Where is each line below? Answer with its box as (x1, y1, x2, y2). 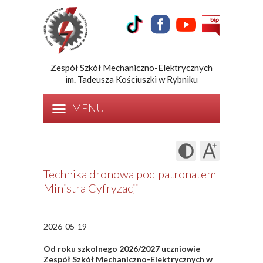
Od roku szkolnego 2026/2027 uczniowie (43, 244, 200, 254)
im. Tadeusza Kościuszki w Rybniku (65, 74, 198, 85)
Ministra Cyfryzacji (43, 181, 139, 195)
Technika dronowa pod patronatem (43, 167, 216, 181)
